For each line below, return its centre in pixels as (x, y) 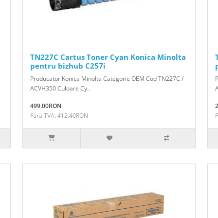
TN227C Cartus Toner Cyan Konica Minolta (108, 57)
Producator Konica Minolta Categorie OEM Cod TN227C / (107, 78)
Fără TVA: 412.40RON (59, 115)
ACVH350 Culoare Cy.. (60, 88)
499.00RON (46, 106)
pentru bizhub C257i (68, 65)
